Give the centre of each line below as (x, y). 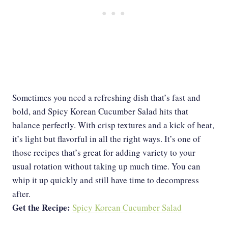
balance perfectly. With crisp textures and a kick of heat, (113, 125)
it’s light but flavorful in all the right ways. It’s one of (106, 139)
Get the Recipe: (42, 208)
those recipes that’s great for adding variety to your (104, 153)
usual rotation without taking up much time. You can (106, 166)
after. (21, 194)
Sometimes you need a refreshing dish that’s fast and (106, 98)
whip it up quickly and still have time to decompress (106, 180)
